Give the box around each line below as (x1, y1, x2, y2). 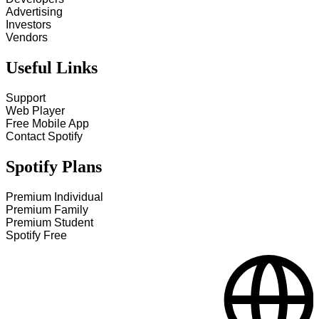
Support (6, 92, 46, 105)
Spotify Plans (6, 157, 102, 177)
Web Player (6, 105, 65, 117)
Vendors (6, 31, 48, 44)
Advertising (6, 6, 63, 19)
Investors (6, 19, 51, 31)
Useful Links (6, 58, 98, 78)
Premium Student (6, 216, 93, 229)
